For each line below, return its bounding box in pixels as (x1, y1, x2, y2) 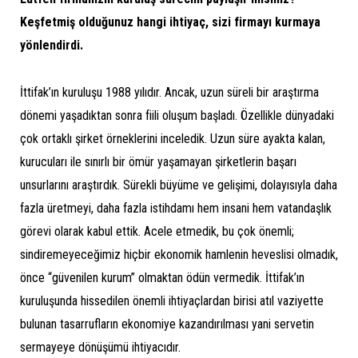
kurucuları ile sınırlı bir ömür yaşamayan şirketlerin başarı (20, 154, 296, 170)
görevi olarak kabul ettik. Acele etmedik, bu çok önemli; (20, 224, 294, 240)
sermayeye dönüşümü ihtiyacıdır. (20, 340, 181, 356)
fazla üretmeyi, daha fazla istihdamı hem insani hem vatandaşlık (20, 201, 332, 217)
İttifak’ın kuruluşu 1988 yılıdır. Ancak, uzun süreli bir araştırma (20, 85, 319, 101)
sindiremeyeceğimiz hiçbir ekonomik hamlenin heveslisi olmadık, (20, 247, 338, 263)
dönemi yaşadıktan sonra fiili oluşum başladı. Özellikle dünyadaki (20, 108, 334, 124)
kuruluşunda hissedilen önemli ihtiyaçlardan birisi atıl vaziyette (20, 293, 324, 309)
